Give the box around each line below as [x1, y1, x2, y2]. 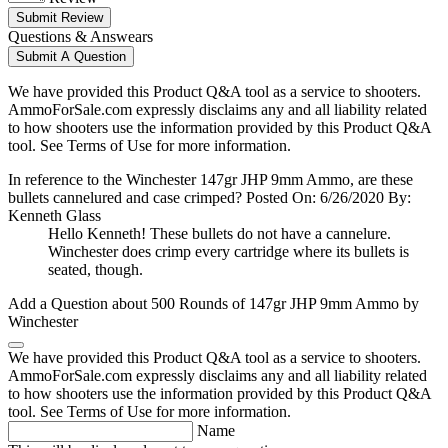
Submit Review [16, 10, 103, 26]
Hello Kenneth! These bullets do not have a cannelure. [48, 225, 391, 243]
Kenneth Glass [8, 207, 101, 225]
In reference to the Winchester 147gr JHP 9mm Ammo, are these [8, 171, 413, 189]
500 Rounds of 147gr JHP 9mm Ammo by [151, 295, 419, 313]
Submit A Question [16, 49, 126, 65]
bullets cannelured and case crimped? [8, 189, 242, 207]
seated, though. [48, 261, 143, 279]
